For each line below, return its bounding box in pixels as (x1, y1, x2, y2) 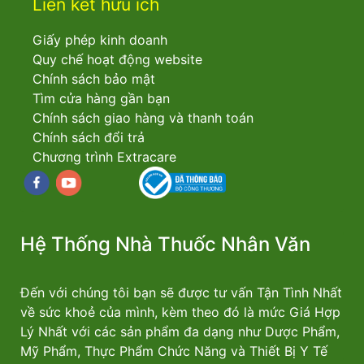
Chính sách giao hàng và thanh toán (32, 110, 253, 126)
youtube (52, 177, 96, 191)
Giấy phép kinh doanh (32, 32, 167, 48)
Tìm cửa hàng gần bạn (32, 90, 170, 106)
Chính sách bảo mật (32, 71, 155, 87)
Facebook (19, 177, 72, 191)
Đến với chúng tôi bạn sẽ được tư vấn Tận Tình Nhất (20, 284, 342, 301)
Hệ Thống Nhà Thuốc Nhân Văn (20, 232, 310, 256)
